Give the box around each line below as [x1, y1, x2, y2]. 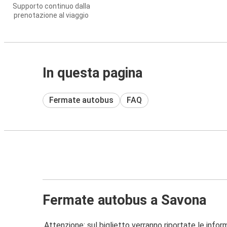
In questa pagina [43, 65, 142, 81]
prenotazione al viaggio [14, 11, 89, 19]
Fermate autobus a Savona [43, 192, 206, 208]
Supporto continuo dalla [12, 2, 90, 10]
